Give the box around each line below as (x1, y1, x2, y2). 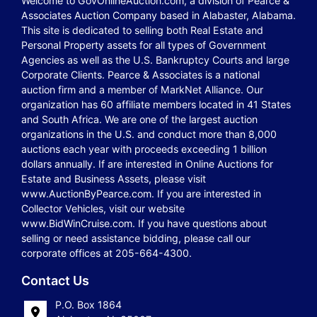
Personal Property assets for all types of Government (21, 39, 266, 51)
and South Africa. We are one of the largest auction (21, 113, 258, 125)
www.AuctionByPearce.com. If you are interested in (21, 188, 261, 200)
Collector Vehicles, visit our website (21, 202, 185, 214)
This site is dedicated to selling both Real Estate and (21, 24, 263, 36)
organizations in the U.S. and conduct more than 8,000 (21, 128, 277, 140)
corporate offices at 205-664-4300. (21, 247, 192, 259)
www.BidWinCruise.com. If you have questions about (21, 217, 267, 229)
